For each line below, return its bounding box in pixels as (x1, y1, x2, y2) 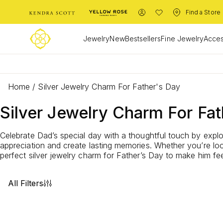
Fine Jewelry (161, 34, 204, 43)
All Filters (8, 178, 43, 188)
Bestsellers (124, 34, 161, 43)
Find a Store (186, 8, 221, 16)
